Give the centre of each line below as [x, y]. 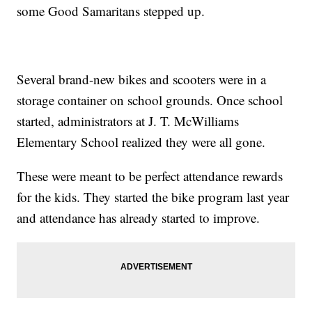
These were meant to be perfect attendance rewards [150, 176]
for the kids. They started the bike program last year [153, 197]
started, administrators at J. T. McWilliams [128, 121]
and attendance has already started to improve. [139, 218]
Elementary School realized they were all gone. [141, 142]
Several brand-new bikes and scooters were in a [142, 79]
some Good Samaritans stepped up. [111, 11]
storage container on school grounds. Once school [150, 100]
